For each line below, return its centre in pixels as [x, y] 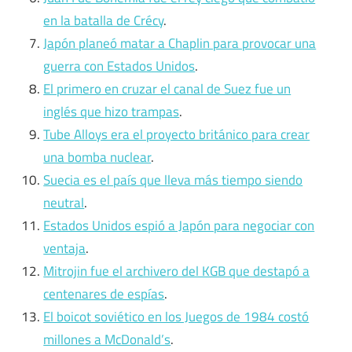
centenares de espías [104, 294]
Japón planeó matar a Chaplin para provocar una [180, 44]
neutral [64, 203]
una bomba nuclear [97, 158]
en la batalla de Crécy [104, 21]
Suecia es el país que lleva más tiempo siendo [173, 180]
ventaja [65, 249]
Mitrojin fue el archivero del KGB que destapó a [177, 271]
